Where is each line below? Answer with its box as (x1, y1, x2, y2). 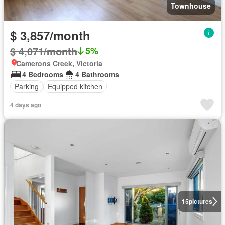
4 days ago (10, 100, 41, 109)
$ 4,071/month (10, 43, 77, 58)
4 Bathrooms (75, 69, 119, 79)
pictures (188, 197, 212, 206)
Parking (15, 81, 39, 92)
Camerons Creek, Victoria (16, 58, 102, 68)
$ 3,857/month (10, 26, 90, 44)
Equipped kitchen (48, 81, 102, 92)
